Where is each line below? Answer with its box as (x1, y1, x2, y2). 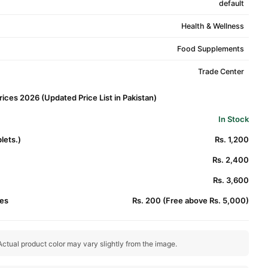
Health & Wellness (181, 22, 244, 31)
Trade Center (197, 67, 244, 76)
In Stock (218, 114, 249, 124)
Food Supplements (176, 44, 244, 53)
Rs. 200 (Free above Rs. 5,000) (132, 196, 249, 205)
